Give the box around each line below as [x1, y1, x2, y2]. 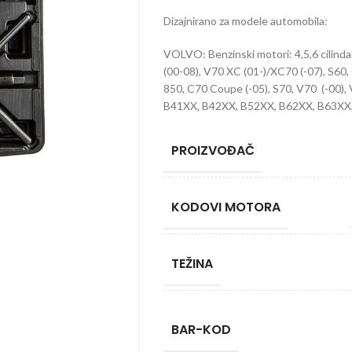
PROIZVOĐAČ [170, 141, 255, 159]
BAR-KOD [170, 321, 231, 339]
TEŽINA [170, 255, 213, 273]
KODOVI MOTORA [170, 198, 280, 216]
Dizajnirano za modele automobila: [163, 14, 328, 27]
